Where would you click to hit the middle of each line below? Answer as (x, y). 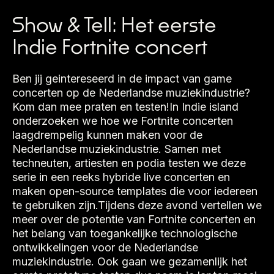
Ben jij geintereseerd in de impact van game (122, 79)
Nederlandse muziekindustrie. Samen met (117, 149)
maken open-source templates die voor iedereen (135, 191)
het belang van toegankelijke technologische (125, 234)
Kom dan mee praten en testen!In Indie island (125, 107)
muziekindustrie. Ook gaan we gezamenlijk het (130, 262)
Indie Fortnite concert (110, 46)
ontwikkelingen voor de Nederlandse (105, 248)
